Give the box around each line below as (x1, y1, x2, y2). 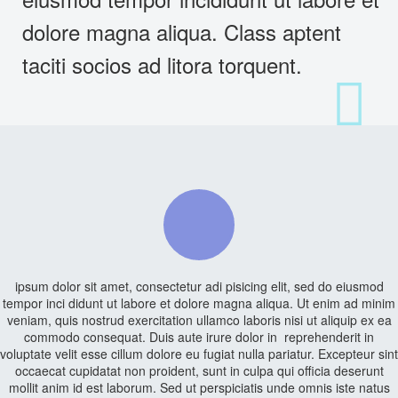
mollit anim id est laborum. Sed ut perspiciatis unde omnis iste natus (8, 378, 390, 396)
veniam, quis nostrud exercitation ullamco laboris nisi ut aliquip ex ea (6, 311, 392, 329)
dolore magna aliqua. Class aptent (22, 16, 341, 47)
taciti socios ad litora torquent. (22, 49, 302, 80)
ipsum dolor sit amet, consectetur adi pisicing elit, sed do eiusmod (14, 277, 384, 295)
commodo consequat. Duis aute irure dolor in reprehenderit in (24, 328, 374, 346)
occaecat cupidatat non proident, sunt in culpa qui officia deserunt (14, 362, 384, 379)
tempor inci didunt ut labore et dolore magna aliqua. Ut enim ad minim (3, 294, 395, 312)
